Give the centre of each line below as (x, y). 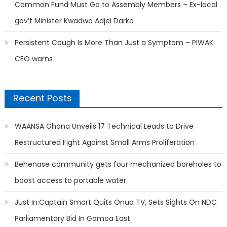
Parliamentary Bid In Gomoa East (72, 219)
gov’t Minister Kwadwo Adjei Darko (74, 21)
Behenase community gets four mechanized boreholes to (118, 164)
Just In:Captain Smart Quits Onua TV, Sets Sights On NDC (116, 202)
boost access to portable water (70, 181)
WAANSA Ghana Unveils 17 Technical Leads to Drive (104, 126)
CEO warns (33, 59)
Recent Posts (42, 98)
